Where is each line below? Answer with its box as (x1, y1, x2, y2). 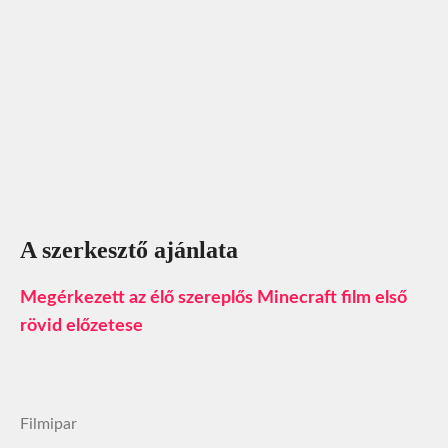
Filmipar (20, 416, 77, 433)
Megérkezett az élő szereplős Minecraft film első (20, 289, 407, 308)
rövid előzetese (20, 317, 143, 336)
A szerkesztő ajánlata (20, 237, 238, 264)
